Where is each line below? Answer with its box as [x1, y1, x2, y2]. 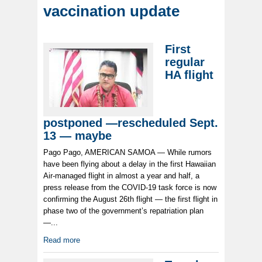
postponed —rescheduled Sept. [43, 116, 218, 130]
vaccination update [43, 2, 180, 20]
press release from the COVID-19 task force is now [43, 183, 216, 192]
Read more [43, 236, 80, 245]
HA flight [165, 68, 213, 82]
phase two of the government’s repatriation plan [43, 206, 204, 216]
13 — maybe [43, 129, 112, 143]
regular [165, 56, 205, 69]
